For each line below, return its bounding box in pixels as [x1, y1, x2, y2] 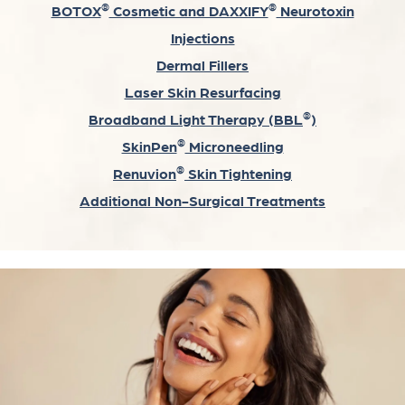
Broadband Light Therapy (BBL [89, 109, 303, 129]
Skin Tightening [184, 164, 292, 184]
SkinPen [121, 137, 177, 156]
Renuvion [113, 164, 176, 184]
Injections [170, 28, 235, 48]
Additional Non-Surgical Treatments [80, 191, 325, 211]
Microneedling [184, 137, 284, 156]
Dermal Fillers [156, 55, 249, 75]
